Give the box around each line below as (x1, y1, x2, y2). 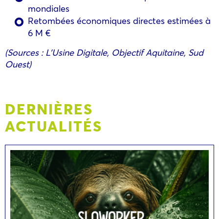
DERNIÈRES (5, 98, 93, 118)
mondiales (28, 2, 69, 14)
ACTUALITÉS (5, 115, 102, 135)
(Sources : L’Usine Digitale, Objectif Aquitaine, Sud (5, 46, 203, 58)
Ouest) (5, 58, 41, 70)
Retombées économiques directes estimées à (28, 14, 211, 26)
